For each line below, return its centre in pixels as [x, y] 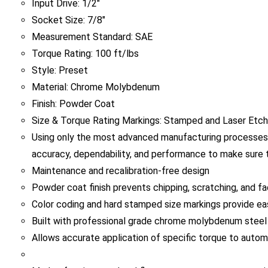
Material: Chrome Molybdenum [95, 70]
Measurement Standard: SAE [92, 20]
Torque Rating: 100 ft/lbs [85, 36]
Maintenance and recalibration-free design [120, 154]
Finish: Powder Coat [73, 87]
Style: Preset [60, 53]
